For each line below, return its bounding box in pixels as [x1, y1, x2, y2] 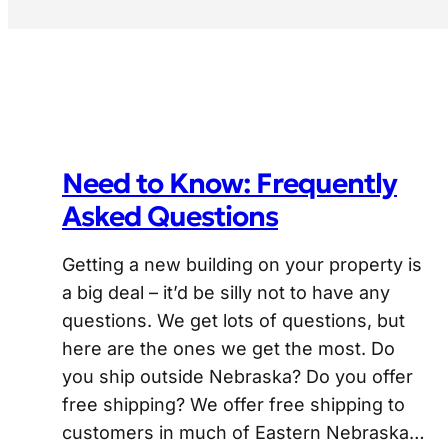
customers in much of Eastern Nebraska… [62, 422, 425, 444]
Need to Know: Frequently [62, 166, 397, 202]
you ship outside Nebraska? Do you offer [62, 366, 413, 388]
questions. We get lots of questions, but [62, 310, 405, 332]
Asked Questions [62, 199, 278, 235]
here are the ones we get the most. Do [62, 338, 395, 360]
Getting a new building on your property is [62, 254, 422, 276]
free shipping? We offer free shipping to [62, 394, 405, 416]
